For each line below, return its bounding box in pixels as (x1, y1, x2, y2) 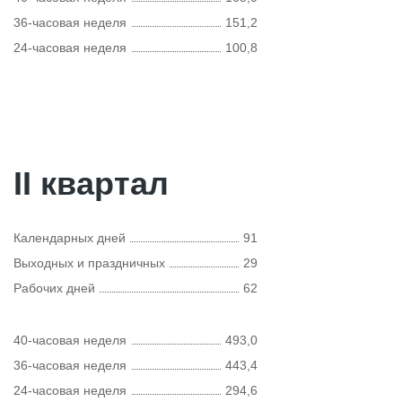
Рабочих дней (13, 281, 95, 295)
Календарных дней (13, 231, 126, 245)
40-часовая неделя (13, 333, 127, 347)
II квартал (13, 165, 169, 202)
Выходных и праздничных (13, 256, 165, 270)
